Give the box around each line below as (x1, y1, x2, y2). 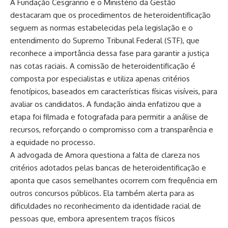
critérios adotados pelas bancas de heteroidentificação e (10, 163, 206, 173)
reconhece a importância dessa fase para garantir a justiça (10, 48, 209, 59)
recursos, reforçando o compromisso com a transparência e (10, 125, 213, 135)
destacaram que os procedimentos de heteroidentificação (10, 10, 211, 20)
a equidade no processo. (10, 137, 95, 148)
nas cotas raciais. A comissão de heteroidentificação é (10, 61, 195, 71)
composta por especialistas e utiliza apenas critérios (10, 74, 190, 84)
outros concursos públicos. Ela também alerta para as (10, 188, 194, 198)
